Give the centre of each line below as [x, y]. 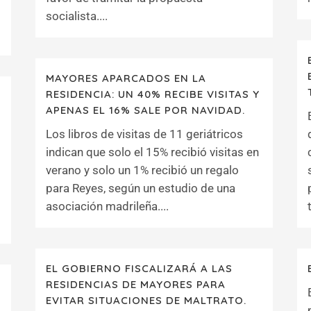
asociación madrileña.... [107, 206]
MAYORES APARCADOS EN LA [126, 78]
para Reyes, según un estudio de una [141, 188]
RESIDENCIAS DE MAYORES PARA [136, 284]
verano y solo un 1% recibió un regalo [142, 170]
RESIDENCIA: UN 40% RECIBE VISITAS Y [153, 94]
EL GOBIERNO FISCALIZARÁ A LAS [139, 268]
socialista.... [77, 16]
